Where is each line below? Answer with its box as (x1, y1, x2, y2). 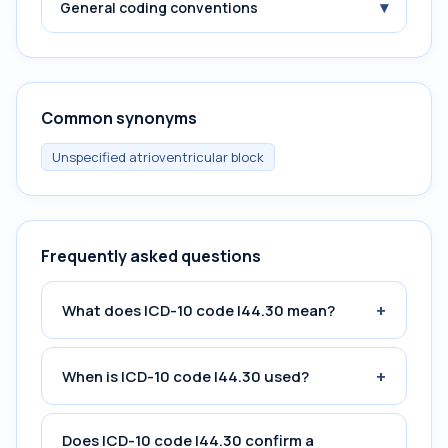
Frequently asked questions (41, 245, 261, 267)
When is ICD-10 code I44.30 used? (62, 365, 309, 387)
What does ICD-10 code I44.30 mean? (62, 299, 335, 321)
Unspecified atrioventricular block (52, 148, 264, 166)
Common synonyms (41, 107, 197, 129)
